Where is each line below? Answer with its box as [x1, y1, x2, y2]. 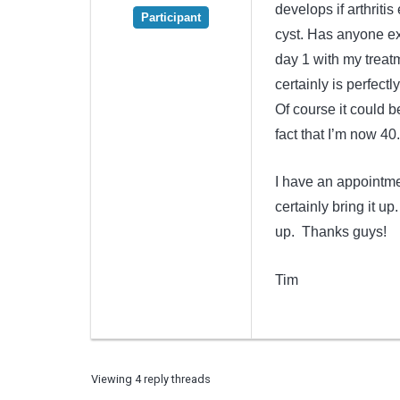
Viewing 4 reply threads [91, 371, 211, 386]
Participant [141, 10, 201, 24]
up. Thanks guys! [274, 224, 387, 240]
